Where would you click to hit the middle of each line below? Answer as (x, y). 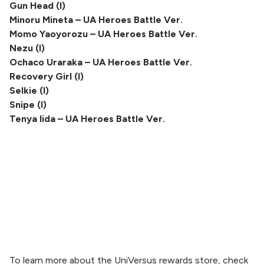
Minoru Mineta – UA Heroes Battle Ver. (96, 20)
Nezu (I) (27, 48)
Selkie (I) (29, 90)
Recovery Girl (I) (47, 76)
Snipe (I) (28, 105)
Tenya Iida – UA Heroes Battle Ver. (87, 119)
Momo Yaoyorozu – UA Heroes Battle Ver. (103, 34)
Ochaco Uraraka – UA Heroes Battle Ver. (101, 62)
